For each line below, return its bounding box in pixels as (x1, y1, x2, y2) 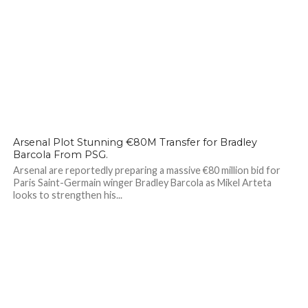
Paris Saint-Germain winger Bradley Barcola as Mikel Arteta (12, 177, 272, 188)
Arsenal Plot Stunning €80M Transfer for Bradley (12, 136, 257, 148)
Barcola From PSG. (12, 148, 108, 161)
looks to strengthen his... (12, 189, 122, 201)
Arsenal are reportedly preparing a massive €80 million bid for (12, 164, 280, 176)
